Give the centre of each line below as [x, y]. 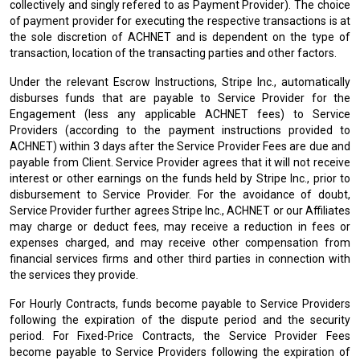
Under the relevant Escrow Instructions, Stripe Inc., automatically [180, 82]
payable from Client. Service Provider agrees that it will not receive [180, 162]
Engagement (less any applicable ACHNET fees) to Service [180, 114]
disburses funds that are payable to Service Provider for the [180, 98]
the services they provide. [74, 275]
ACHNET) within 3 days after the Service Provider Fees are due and [180, 146]
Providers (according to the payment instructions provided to [180, 130]
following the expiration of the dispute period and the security [180, 320]
